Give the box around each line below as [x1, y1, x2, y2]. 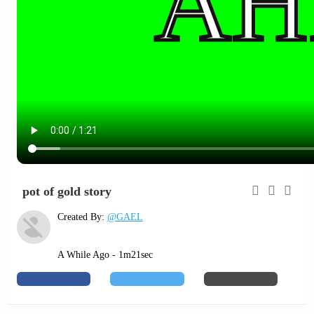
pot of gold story [22, 184, 111, 198]
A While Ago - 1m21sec [57, 250, 153, 260]
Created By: [57, 212, 107, 222]
